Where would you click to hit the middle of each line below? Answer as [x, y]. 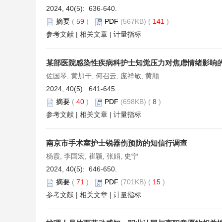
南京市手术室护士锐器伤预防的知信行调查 [117, 143]
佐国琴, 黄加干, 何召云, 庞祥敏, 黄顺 [103, 76]
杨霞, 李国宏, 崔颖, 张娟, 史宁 [92, 156]
